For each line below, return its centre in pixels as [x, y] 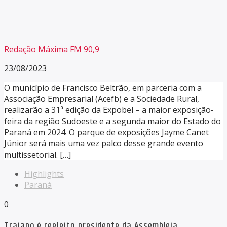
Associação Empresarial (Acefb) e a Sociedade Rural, [102, 99]
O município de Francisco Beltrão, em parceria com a [103, 87]
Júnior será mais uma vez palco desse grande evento [104, 143]
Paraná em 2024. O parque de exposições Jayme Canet [106, 132]
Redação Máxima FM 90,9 [52, 49]
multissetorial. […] [37, 154]
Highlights [44, 174]
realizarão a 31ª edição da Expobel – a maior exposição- [109, 110]
